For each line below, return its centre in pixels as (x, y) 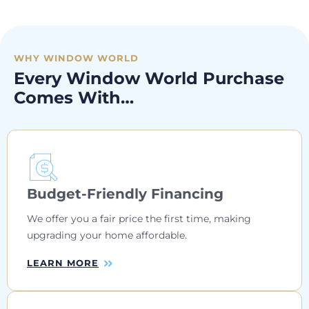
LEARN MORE (63, 262)
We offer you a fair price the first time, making (139, 218)
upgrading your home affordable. (107, 235)
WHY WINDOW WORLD (76, 58)
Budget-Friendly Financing (125, 193)
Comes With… (74, 97)
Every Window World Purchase (149, 78)
